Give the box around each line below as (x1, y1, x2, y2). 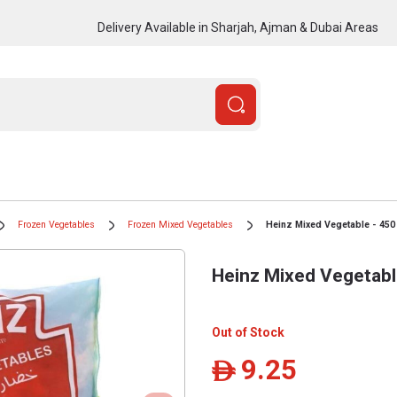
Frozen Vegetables (18, 219, 95, 230)
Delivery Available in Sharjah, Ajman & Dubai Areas (97, 19, 378, 35)
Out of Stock (212, 325, 284, 339)
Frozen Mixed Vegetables (128, 219, 233, 230)
